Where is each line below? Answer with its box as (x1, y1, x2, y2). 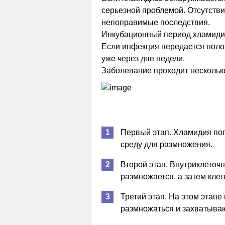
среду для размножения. (121, 140, 212, 149)
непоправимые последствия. (101, 18, 210, 27)
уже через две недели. (101, 54, 185, 63)
